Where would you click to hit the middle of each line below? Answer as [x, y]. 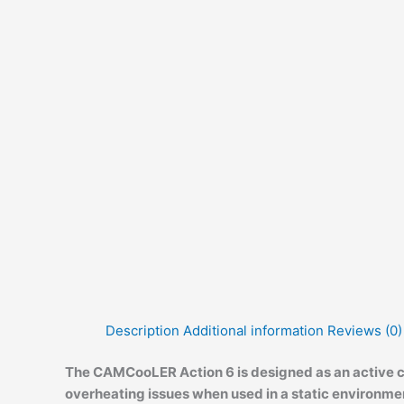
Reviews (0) [365, 330]
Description [142, 330]
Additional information [253, 330]
